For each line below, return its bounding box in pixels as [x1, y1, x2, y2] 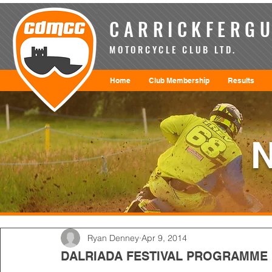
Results [228, 76, 254, 85]
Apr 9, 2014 [141, 232, 187, 243]
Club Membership [149, 76, 209, 85]
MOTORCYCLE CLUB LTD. [109, 42, 237, 56]
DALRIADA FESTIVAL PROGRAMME [61, 249, 268, 263]
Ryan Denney [87, 232, 139, 243]
